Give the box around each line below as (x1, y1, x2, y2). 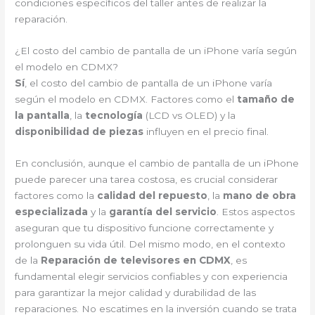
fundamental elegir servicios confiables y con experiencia (15, 271, 288, 283)
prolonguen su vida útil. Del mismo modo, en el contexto (15, 238, 286, 250)
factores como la (15, 190, 98, 202)
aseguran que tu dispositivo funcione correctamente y (15, 222, 274, 234)
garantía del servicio (109, 206, 217, 218)
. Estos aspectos (217, 206, 295, 218)
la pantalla (15, 110, 70, 122)
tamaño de (237, 94, 295, 105)
